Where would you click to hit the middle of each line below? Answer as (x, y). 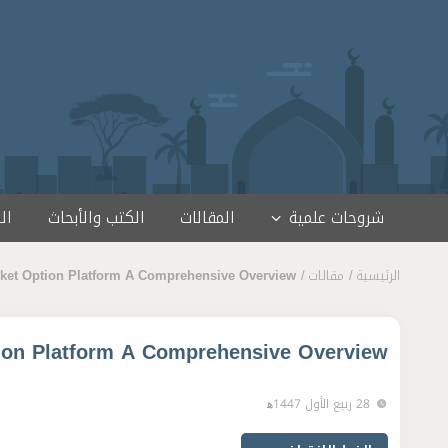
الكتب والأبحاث (96, 217)
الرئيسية (378, 275)
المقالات (208, 217)
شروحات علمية (336, 217)
